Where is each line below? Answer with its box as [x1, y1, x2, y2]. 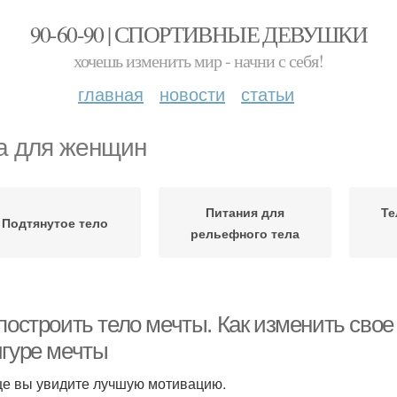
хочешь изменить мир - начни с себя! [74, 49, 323, 73]
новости [160, 81, 225, 106]
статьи [241, 81, 294, 106]
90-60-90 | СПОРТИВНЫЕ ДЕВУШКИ [29, 19, 368, 49]
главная [78, 81, 144, 106]
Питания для [206, 203, 284, 221]
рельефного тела [191, 224, 300, 242]
